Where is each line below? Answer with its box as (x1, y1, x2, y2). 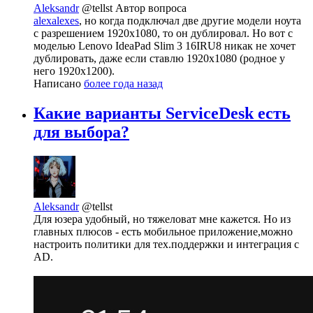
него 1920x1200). (34, 65, 115, 78)
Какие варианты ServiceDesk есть (34, 104, 291, 123)
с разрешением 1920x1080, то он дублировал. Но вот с (34, 27, 293, 40)
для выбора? (34, 123, 129, 142)
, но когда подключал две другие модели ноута (79, 15, 301, 27)
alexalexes (34, 15, 79, 27)
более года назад (84, 78, 163, 90)
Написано (34, 78, 84, 90)
